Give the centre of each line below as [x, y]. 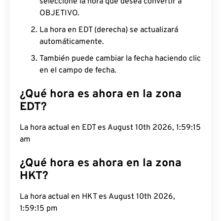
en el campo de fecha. [78, 71]
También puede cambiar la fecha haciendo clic [120, 59]
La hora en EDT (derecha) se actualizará [109, 30]
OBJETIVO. [59, 13]
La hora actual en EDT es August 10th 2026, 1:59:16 [110, 128]
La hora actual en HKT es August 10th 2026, [97, 197]
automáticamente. [72, 42]
